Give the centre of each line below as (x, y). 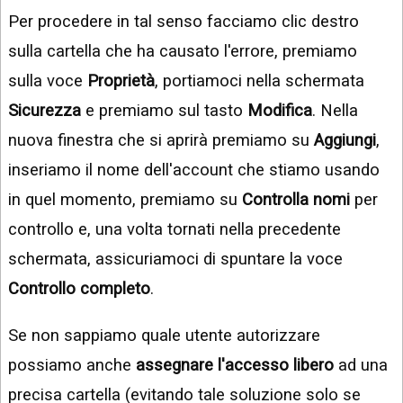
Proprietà (121, 81)
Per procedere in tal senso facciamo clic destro (184, 22)
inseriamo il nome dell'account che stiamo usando (194, 170)
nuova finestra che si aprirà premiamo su (161, 140)
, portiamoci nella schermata (260, 81)
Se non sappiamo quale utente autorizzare (164, 335)
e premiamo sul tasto (164, 111)
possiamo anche (72, 364)
